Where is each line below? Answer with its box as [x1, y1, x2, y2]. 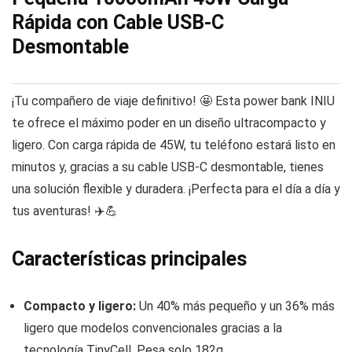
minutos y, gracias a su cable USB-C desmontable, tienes [12, 159, 324, 175]
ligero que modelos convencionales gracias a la [24, 321, 282, 336]
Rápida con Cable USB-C [12, 11, 224, 35]
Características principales [12, 247, 247, 271]
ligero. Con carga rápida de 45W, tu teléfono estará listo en [12, 137, 335, 153]
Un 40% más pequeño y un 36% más [136, 299, 335, 314]
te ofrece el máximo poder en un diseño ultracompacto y [12, 115, 326, 131]
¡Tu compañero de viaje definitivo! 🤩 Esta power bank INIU [12, 93, 335, 109]
